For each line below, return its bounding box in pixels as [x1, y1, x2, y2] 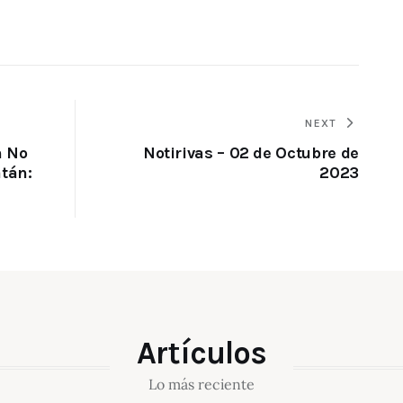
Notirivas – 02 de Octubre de [142, 143, 359, 164]
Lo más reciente [148, 375, 255, 394]
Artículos [137, 335, 266, 372]
